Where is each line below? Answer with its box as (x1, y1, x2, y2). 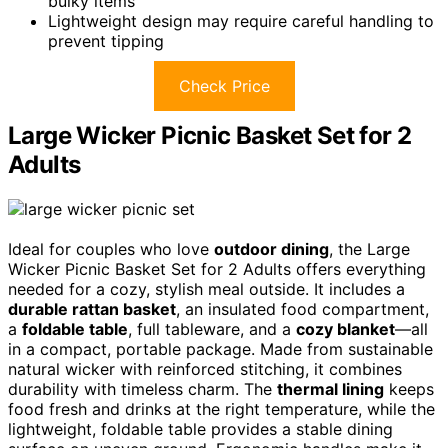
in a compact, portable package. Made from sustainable (8, 338, 433, 359)
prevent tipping (48, 30, 164, 51)
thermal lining (277, 378, 384, 399)
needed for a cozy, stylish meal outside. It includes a (8, 278, 405, 299)
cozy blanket (296, 318, 395, 339)
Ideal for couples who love (8, 238, 214, 259)
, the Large (329, 238, 410, 259)
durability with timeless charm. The (8, 378, 277, 399)
